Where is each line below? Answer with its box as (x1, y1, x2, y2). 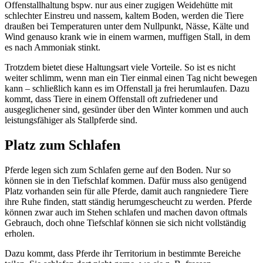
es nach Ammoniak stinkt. (5, 42, 100, 52)
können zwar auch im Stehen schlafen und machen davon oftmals (5, 207, 247, 217)
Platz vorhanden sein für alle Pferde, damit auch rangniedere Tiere (5, 186, 248, 196)
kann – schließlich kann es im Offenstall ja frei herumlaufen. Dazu (5, 83, 249, 93)
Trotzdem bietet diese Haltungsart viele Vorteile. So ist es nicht (5, 62, 235, 72)
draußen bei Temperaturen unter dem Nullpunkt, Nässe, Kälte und (5, 21, 249, 31)
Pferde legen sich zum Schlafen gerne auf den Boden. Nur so (5, 164, 231, 175)
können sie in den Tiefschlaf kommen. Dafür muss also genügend (5, 175, 247, 186)
